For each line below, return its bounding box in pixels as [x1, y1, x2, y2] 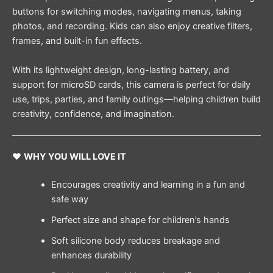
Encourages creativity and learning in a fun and [51, 179, 245, 190]
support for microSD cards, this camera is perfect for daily [12, 79, 250, 90]
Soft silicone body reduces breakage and [51, 235, 220, 246]
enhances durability [51, 249, 132, 261]
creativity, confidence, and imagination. [12, 108, 174, 119]
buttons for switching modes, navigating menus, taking [12, 6, 241, 18]
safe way [51, 193, 88, 205]
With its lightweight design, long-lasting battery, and [12, 64, 229, 76]
